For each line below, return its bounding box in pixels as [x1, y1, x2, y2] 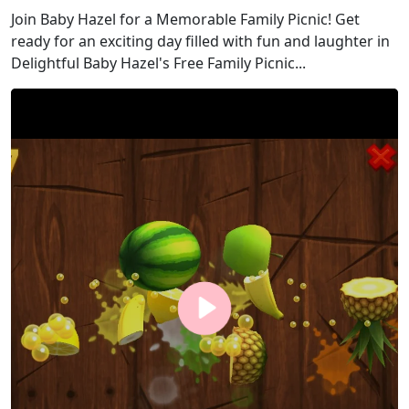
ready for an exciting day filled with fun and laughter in [11, 31, 390, 51]
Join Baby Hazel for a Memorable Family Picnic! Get [11, 9, 360, 29]
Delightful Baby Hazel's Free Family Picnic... [11, 53, 306, 73]
